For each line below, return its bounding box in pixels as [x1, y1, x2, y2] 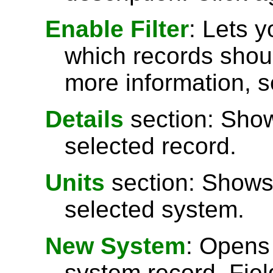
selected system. [65, 196, 244, 222]
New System [45, 233, 186, 259]
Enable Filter [45, 16, 189, 42]
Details [45, 106, 124, 132]
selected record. [65, 133, 236, 159]
